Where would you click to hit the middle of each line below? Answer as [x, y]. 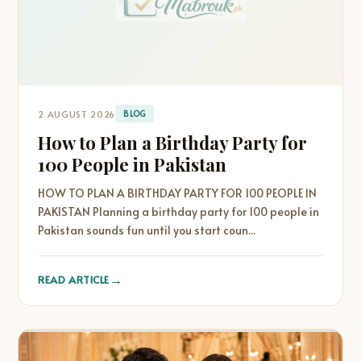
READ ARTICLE [74, 279]
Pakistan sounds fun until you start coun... [147, 230]
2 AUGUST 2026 [77, 114]
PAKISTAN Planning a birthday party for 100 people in [179, 212]
